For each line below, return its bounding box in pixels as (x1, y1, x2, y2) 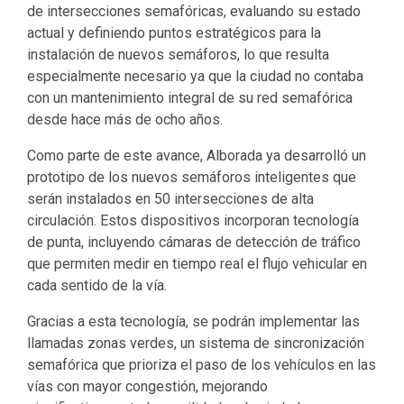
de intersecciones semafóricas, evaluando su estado (27, 3, 361, 20)
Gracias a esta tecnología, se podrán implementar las (27, 313, 360, 330)
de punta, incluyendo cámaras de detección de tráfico (27, 234, 361, 251)
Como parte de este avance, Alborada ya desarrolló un (27, 147, 366, 164)
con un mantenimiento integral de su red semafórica (27, 89, 353, 106)
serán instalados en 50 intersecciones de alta (27, 190, 314, 207)
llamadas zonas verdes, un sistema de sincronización (27, 335, 364, 352)
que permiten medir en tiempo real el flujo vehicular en (27, 255, 367, 272)
